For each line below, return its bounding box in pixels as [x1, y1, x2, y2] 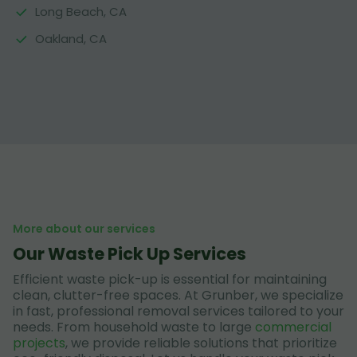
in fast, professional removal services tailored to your [13, 302, 344, 320]
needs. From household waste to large [13, 318, 255, 336]
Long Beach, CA [35, 3, 127, 20]
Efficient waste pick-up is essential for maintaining [13, 270, 327, 288]
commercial [255, 318, 331, 336]
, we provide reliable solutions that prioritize [65, 334, 337, 352]
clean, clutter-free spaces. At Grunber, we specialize [13, 286, 343, 304]
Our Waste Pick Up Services [13, 242, 246, 265]
